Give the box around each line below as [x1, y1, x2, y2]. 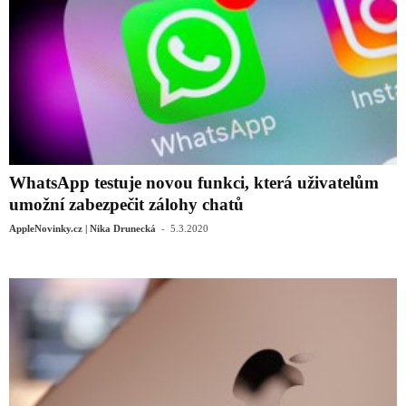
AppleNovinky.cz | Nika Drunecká [9, 222, 156, 234]
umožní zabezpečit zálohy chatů [9, 194, 244, 214]
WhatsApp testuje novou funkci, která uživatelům [9, 172, 379, 192]
